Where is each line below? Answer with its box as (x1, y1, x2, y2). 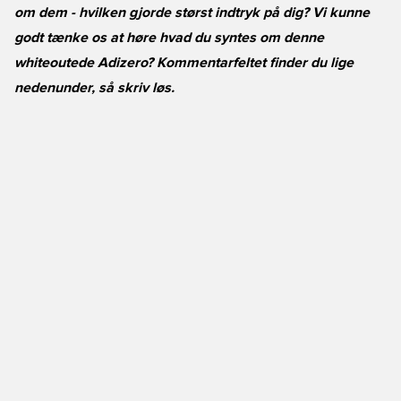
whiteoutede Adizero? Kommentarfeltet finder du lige (14, 55, 354, 70)
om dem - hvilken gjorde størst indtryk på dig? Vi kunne (14, 5, 370, 20)
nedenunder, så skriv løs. (14, 81, 175, 95)
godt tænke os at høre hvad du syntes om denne (14, 30, 324, 45)
